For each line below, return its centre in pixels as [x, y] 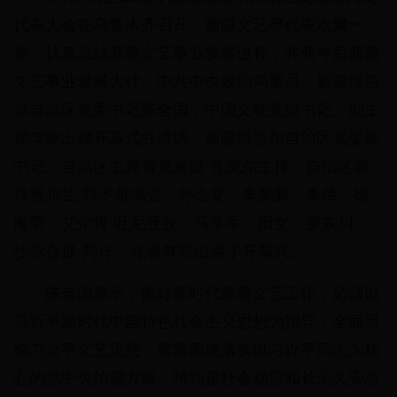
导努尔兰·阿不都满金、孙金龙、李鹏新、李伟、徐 [191, 195]
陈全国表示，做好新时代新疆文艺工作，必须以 [213, 294]
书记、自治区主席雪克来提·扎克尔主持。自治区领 [191, 167]
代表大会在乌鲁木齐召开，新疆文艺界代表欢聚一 [189, 25]
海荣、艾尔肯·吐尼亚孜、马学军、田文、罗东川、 [191, 224]
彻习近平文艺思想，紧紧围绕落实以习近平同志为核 [197, 350]
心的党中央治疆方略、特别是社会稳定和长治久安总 [197, 379]
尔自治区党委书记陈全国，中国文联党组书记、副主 [197, 110]
